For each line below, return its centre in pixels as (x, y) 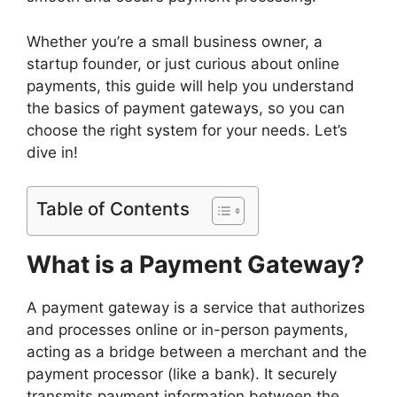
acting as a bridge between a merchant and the (197, 352)
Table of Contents (113, 209)
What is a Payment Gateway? (195, 265)
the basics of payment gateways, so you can (186, 108)
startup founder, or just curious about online (183, 63)
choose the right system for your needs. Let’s (187, 130)
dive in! (52, 152)
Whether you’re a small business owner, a (175, 41)
